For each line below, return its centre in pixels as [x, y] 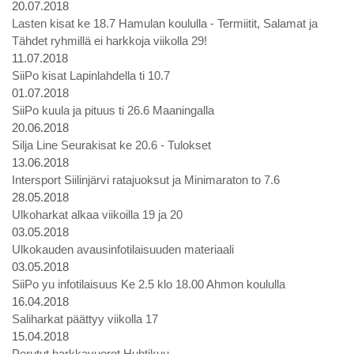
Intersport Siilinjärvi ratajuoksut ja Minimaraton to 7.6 [146, 180]
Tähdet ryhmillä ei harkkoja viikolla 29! [109, 41]
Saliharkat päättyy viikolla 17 [85, 319]
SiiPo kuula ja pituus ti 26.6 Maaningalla [113, 110]
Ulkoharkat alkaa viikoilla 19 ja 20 [97, 215]
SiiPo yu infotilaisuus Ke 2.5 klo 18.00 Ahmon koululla [149, 284]
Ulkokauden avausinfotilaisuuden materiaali [123, 249]
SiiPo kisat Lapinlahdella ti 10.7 [91, 75]
